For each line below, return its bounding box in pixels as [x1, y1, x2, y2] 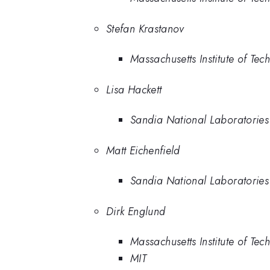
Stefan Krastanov [106, 20, 184, 37]
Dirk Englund [106, 203, 166, 219]
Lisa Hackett [106, 81, 162, 98]
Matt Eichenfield [106, 142, 180, 159]
